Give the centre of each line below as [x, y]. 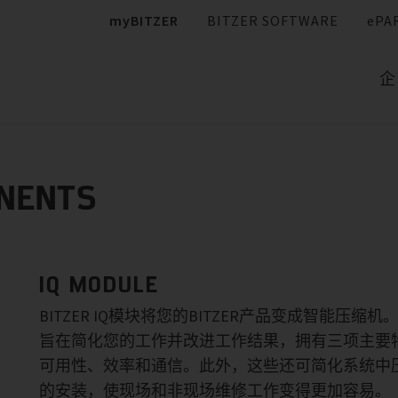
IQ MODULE [99, 284]
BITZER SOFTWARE [273, 21]
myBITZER [144, 21]
